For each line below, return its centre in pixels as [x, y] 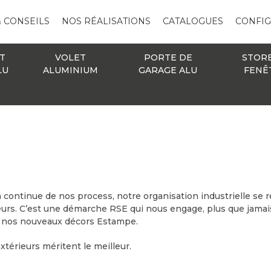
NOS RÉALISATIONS [106, 21]
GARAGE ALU [168, 70]
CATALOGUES [193, 21]
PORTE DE [168, 57]
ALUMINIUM [70, 70]
